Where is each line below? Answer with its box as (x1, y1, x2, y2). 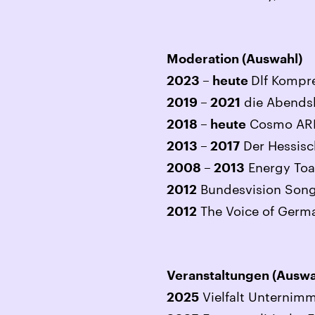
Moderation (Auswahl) (167, 53, 302, 66)
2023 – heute (167, 75, 251, 88)
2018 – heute (167, 118, 246, 131)
